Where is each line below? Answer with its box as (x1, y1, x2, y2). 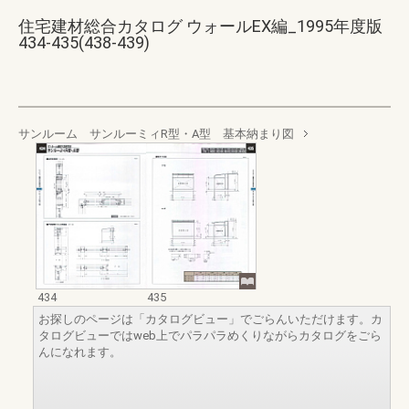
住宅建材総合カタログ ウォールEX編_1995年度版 (18, 16, 383, 36)
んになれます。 (38, 345, 121, 360)
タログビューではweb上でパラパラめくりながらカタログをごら (38, 329, 382, 343)
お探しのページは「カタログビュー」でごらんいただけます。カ (38, 312, 383, 327)
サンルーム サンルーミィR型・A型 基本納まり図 (18, 127, 294, 141)
